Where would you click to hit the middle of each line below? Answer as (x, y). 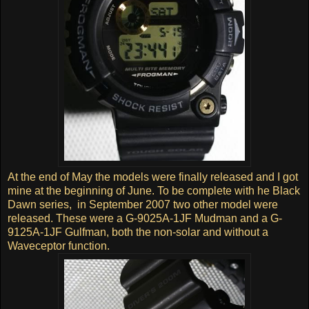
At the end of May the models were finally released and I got (153, 177)
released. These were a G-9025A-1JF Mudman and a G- (145, 218)
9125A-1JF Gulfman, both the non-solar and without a (138, 232)
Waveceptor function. (59, 246)
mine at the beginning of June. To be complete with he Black (154, 190)
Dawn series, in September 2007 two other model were (143, 204)
